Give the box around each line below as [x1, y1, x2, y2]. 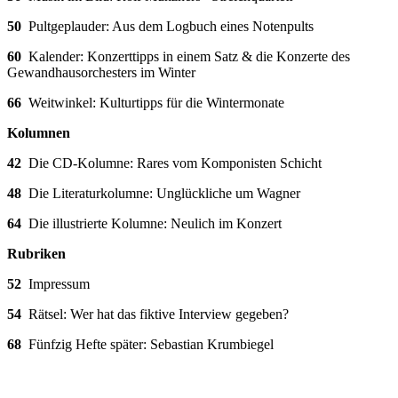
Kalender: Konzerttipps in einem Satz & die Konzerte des [28, 49, 350, 65]
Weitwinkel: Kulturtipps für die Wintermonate [28, 95, 284, 111]
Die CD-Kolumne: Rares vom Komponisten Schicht [28, 155, 322, 171]
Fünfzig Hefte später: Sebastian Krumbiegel [28, 337, 274, 353]
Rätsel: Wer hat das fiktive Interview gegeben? [28, 306, 289, 322]
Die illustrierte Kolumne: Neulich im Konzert [28, 216, 282, 232]
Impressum [28, 276, 90, 292]
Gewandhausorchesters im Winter [7, 65, 195, 81]
